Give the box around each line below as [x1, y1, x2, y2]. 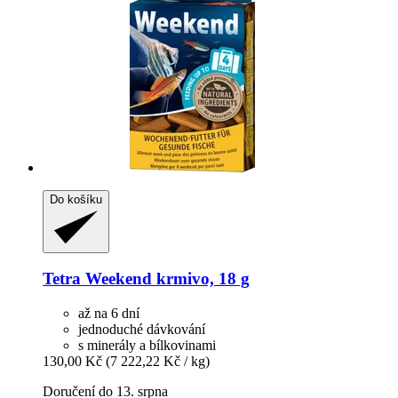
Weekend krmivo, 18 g [81, 269, 250, 289]
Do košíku [50, 193, 102, 207]
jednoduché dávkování [78, 321, 205, 337]
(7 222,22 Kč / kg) [106, 353, 210, 369]
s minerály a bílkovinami [78, 337, 216, 353]
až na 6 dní [78, 305, 139, 321]
